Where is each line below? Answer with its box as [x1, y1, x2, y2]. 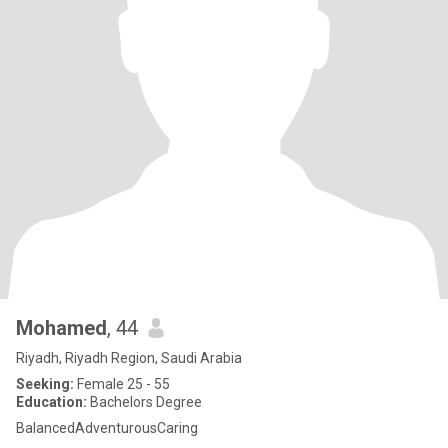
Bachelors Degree [87, 394, 202, 410]
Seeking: [16, 376, 74, 392]
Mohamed [16, 316, 107, 340]
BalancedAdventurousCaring [16, 420, 198, 436]
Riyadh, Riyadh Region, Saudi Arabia [16, 350, 242, 366]
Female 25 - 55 [74, 376, 170, 392]
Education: [16, 394, 87, 410]
